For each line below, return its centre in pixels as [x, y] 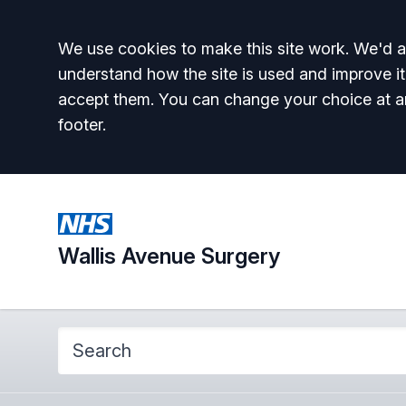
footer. [82, 125]
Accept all [129, 53]
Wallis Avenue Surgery [169, 256]
